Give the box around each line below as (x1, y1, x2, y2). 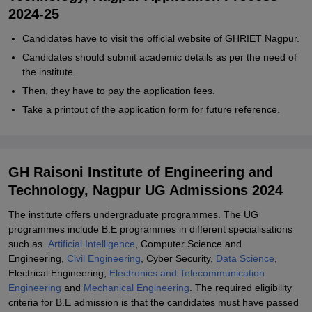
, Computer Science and (135, 238, 242, 249)
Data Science (216, 253, 274, 264)
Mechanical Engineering (84, 282, 189, 293)
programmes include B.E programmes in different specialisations (8, 224, 292, 235)
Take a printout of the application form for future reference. (22, 104, 280, 115)
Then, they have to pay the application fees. (22, 85, 215, 96)
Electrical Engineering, (8, 267, 109, 279)
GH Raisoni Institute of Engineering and (8, 164, 273, 180)
